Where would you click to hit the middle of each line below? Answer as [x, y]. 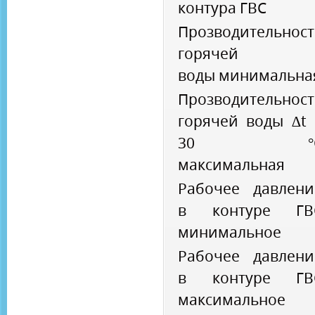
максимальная [231, 165]
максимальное [232, 300]
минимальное [230, 232]
